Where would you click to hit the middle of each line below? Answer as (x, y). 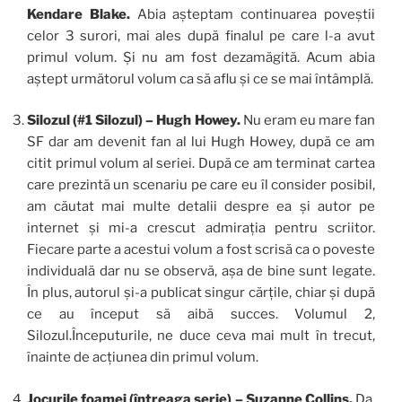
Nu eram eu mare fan (307, 121)
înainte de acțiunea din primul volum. (143, 358)
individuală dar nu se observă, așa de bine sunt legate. (201, 271)
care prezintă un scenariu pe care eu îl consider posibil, (201, 185)
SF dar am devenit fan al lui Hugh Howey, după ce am (201, 142)
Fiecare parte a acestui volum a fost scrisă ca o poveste (201, 250)
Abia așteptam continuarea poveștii (256, 14)
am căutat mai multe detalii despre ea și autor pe (201, 207)
